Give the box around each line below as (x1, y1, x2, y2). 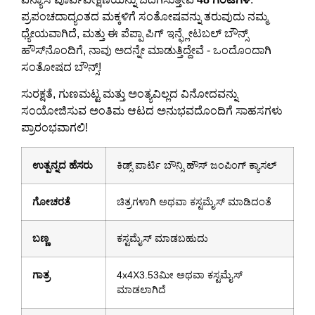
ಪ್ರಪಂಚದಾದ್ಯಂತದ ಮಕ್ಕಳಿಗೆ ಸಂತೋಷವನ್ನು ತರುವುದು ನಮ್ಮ (21, 11, 268, 23)
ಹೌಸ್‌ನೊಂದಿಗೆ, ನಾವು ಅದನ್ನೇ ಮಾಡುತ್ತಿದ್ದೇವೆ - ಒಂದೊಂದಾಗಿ (21, 44, 271, 57)
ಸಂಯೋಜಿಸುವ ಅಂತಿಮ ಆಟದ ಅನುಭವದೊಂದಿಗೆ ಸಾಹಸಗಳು (21, 105, 283, 117)
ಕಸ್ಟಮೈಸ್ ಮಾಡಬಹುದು (117, 232, 208, 244)
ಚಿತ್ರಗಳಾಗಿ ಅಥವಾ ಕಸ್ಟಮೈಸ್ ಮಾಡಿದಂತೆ (117, 195, 271, 207)
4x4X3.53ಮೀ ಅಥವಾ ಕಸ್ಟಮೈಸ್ (117, 269, 243, 281)
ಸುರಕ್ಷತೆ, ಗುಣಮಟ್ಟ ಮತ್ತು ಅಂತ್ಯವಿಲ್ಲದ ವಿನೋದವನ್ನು (21, 88, 238, 101)
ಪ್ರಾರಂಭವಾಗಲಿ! (21, 122, 88, 134)
